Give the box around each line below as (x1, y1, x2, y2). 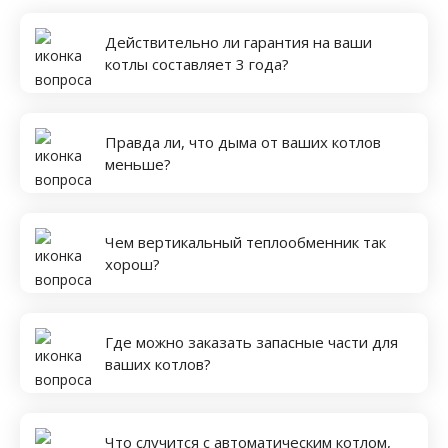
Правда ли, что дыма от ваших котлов (105, 131, 381, 152)
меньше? (105, 153, 171, 174)
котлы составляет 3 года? (105, 53, 289, 74)
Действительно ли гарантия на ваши (105, 31, 372, 52)
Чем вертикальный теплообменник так (105, 231, 386, 252)
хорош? (105, 253, 160, 274)
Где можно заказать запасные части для (105, 331, 398, 352)
